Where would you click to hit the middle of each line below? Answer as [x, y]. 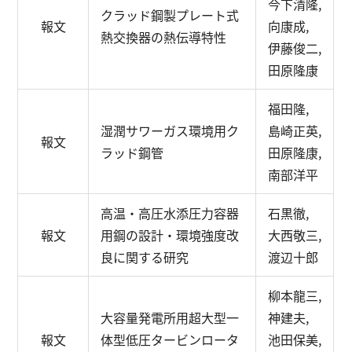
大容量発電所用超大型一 [170, 317]
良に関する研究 [145, 257]
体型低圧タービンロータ [170, 339]
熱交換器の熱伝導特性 [164, 37]
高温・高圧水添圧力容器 [170, 213]
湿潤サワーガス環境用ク [170, 130]
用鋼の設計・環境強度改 [170, 235]
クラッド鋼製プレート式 [170, 15]
